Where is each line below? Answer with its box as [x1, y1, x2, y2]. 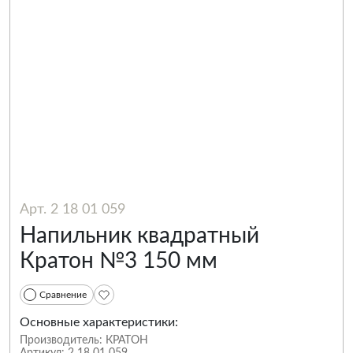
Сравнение [39, 290, 87, 299]
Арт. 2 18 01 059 [20, 203, 125, 217]
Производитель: [20, 335, 102, 346]
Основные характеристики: [20, 316, 178, 329]
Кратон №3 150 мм [20, 250, 217, 272]
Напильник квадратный [20, 225, 259, 247]
